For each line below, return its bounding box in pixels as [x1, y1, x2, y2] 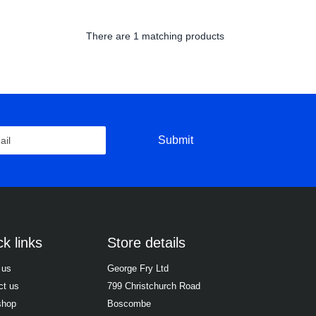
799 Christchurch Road [107, 281, 200, 292]
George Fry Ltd [107, 263, 169, 274]
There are [86, 30, 130, 42]
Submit [157, 134, 193, 147]
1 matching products [130, 30, 224, 42]
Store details [107, 235, 186, 251]
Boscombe [107, 298, 151, 310]
